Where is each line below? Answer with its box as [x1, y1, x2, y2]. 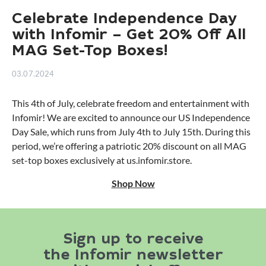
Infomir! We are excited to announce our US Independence [12, 111, 250, 123]
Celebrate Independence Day [12, 12, 237, 27]
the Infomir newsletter [43, 248, 223, 264]
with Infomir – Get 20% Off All [12, 28, 246, 43]
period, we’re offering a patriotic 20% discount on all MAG [12, 140, 246, 151]
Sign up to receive [62, 232, 204, 248]
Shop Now [111, 177, 155, 189]
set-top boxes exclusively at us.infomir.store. [12, 154, 192, 166]
